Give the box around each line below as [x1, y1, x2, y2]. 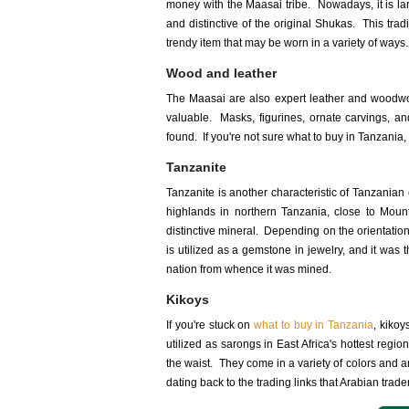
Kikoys [166, 292, 209, 307]
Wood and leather [166, 66, 277, 80]
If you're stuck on [166, 319, 254, 331]
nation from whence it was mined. [166, 263, 331, 276]
